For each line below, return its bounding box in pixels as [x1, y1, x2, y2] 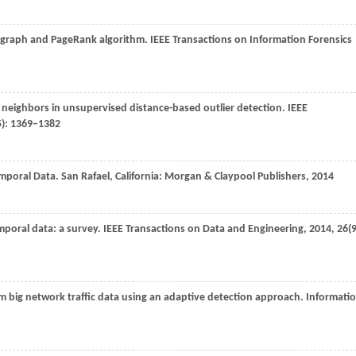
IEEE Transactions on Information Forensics [150, 34, 352, 46]
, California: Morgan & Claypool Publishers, [110, 171, 311, 183]
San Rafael [61, 171, 110, 183]
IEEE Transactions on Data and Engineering [103, 223, 304, 235]
